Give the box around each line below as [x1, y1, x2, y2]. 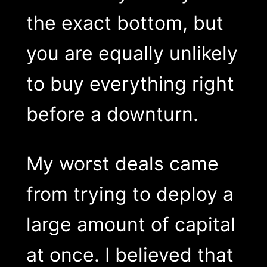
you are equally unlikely [26, 42, 238, 66]
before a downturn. [26, 103, 198, 126]
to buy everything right [26, 72, 234, 96]
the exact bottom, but [26, 11, 223, 35]
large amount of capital [26, 213, 235, 237]
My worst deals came [26, 152, 219, 176]
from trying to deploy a [26, 182, 234, 206]
